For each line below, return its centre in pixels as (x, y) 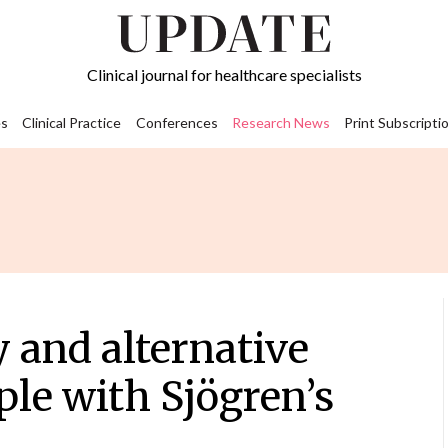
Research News (280, 123)
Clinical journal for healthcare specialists (224, 75)
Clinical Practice (72, 123)
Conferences (176, 123)
